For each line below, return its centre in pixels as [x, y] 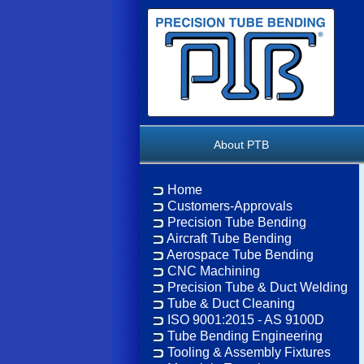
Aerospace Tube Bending [240, 255]
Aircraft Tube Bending [229, 238]
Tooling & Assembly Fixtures [249, 352]
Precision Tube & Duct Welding [258, 287]
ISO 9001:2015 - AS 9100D [246, 320]
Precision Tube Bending [237, 222]
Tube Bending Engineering [245, 336]
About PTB [241, 145]
